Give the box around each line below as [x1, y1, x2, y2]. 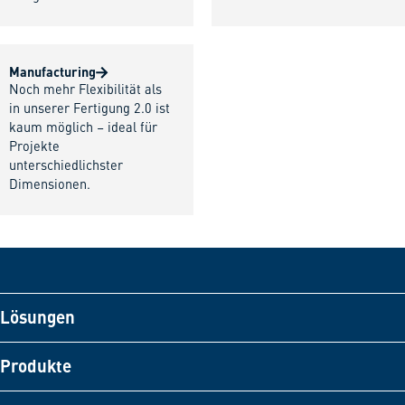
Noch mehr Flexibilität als [9, 84, 162, 98]
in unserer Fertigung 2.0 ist [9, 103, 170, 117]
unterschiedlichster [9, 160, 123, 174]
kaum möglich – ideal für [9, 122, 157, 136]
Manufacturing [9, 63, 96, 80]
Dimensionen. [9, 179, 90, 193]
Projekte [9, 141, 60, 155]
